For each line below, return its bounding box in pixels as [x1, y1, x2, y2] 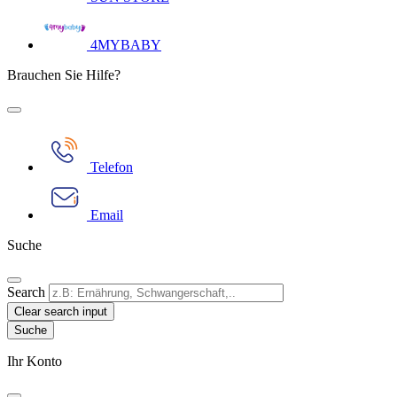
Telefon [90, 160, 133, 175]
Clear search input [14, 305, 107, 318]
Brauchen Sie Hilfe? [7, 67, 121, 82]
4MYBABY [90, 37, 161, 52]
